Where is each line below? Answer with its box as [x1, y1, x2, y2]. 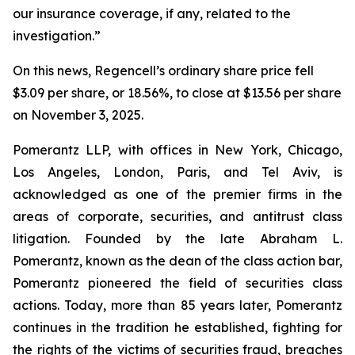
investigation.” [13, 28, 101, 44]
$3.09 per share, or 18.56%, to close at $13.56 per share [13, 85, 342, 101]
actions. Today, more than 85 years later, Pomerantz [13, 297, 342, 313]
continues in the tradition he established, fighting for [13, 319, 342, 335]
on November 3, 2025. [13, 107, 143, 123]
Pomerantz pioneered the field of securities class [13, 275, 342, 291]
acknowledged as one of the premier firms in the [13, 186, 342, 202]
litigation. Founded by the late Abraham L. [13, 231, 342, 246]
